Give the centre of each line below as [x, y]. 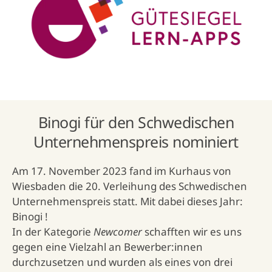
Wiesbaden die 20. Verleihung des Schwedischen [130, 186]
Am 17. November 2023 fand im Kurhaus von [122, 171]
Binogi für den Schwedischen [136, 122]
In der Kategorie [53, 232]
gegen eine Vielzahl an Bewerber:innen [107, 247]
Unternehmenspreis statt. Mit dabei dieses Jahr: [127, 202]
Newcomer [118, 232]
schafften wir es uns [192, 232]
